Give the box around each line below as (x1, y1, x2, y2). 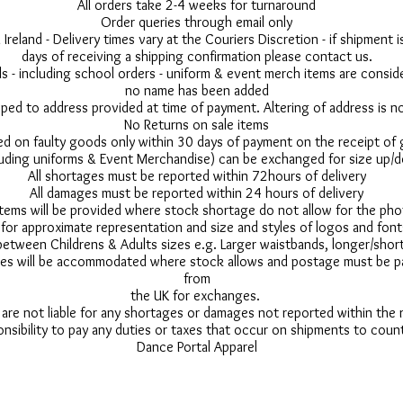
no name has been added (124, 82, 269, 100)
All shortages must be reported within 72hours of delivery (27, 167, 366, 185)
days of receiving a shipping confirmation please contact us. (21, 48, 372, 66)
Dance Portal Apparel (136, 338, 257, 356)
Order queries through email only (101, 13, 292, 31)
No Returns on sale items (124, 116, 269, 134)
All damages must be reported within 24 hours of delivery (30, 184, 363, 202)
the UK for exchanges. (130, 287, 264, 305)
